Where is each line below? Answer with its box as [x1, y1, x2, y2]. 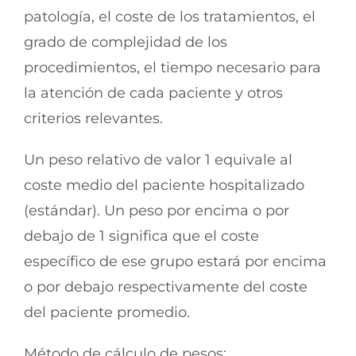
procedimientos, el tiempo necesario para [24, 58, 321, 76]
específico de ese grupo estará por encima [24, 252, 327, 270]
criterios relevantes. [24, 109, 163, 127]
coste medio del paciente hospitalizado [24, 176, 304, 194]
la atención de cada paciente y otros [24, 83, 283, 102]
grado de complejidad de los [24, 33, 227, 51]
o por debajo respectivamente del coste [24, 277, 308, 296]
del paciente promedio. [24, 303, 190, 321]
